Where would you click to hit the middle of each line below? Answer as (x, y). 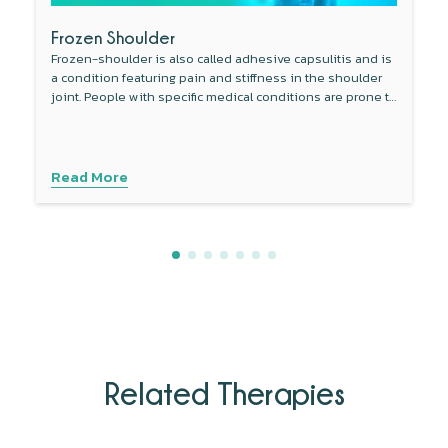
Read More (90, 176)
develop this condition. (120, 116)
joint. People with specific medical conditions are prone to (224, 97)
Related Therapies (224, 392)
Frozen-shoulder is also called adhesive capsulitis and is (222, 59)
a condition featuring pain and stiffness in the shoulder (217, 78)
